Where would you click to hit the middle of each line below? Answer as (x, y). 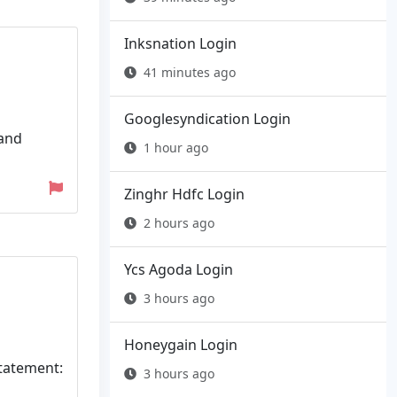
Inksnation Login (180, 44)
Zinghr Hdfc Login (184, 195)
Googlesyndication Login (207, 119)
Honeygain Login (181, 345)
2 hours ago (179, 223)
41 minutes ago (190, 73)
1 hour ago (176, 148)
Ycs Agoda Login (179, 270)
